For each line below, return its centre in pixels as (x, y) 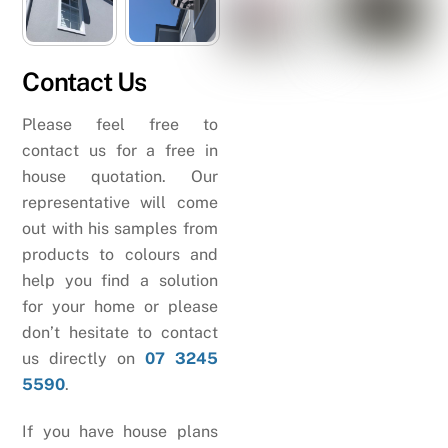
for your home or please (120, 307)
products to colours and (120, 255)
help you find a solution (120, 281)
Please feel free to (120, 125)
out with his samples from (120, 229)
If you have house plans (120, 431)
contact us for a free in (120, 151)
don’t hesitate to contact (120, 333)
